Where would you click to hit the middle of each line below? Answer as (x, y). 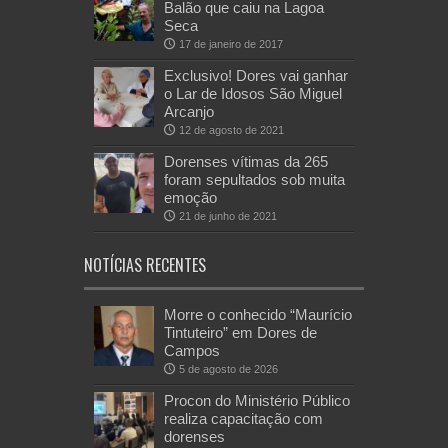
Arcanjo (189, 112)
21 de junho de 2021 (228, 216)
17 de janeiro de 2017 (231, 44)
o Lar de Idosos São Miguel (253, 94)
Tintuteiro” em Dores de (240, 333)
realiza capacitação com (243, 419)
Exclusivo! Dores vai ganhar (256, 76)
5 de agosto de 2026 (228, 369)
